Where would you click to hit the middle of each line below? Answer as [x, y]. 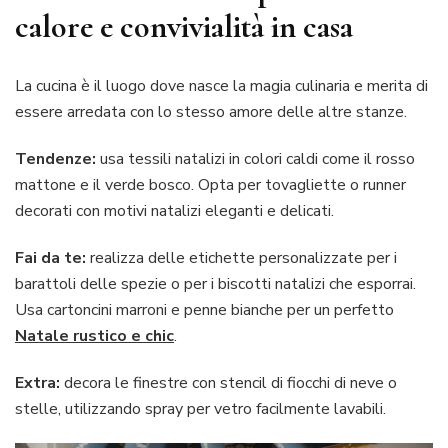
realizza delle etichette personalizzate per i [241, 257]
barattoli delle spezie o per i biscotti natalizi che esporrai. [215, 283]
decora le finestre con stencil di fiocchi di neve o [228, 382]
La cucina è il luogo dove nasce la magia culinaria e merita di [221, 85]
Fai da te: [50, 257]
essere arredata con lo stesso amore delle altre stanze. [211, 111]
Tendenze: [55, 158]
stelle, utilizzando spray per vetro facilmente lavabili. [200, 408]
